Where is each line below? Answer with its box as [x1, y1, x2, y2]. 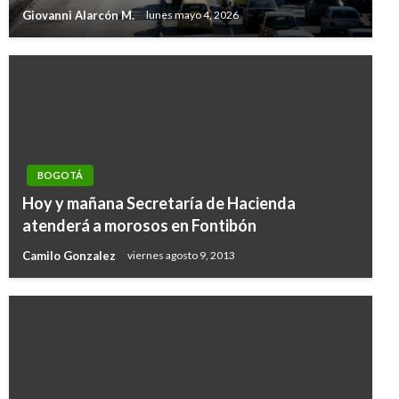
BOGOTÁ [37, 169, 83, 181]
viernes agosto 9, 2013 [127, 248, 235, 263]
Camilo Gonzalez [22, 248, 118, 263]
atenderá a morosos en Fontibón [22, 216, 256, 235]
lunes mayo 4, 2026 [146, 8, 239, 22]
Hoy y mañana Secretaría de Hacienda [22, 193, 296, 213]
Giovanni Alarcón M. [22, 7, 137, 22]
